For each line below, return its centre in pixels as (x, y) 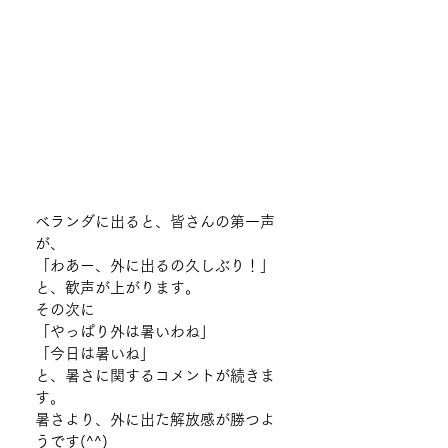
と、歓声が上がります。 (117, 287)
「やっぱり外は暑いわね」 (125, 331)
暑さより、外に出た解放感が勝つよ (155, 419)
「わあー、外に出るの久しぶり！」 (155, 265)
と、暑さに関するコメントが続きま (155, 375)
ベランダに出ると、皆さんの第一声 (155, 221)
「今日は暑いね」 (95, 353)
